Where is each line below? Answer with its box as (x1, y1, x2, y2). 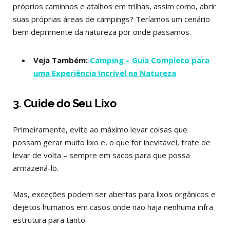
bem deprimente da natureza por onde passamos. (13, 27, 191, 37)
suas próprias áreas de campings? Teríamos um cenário (13, 14, 210, 25)
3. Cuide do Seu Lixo (13, 97, 117, 110)
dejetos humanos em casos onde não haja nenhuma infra (13, 202, 213, 213)
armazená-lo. (13, 163, 59, 174)
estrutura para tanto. (13, 215, 87, 225)
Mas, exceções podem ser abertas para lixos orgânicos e (13, 189, 216, 200)
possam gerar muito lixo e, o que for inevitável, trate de (13, 137, 210, 148)
